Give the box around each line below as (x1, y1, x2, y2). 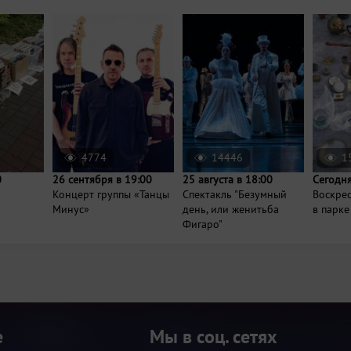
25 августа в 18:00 (183, 172, 273, 186)
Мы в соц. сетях (150, 324, 277, 349)
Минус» (52, 201, 89, 216)
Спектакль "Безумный (183, 186, 287, 201)
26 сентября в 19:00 (52, 172, 152, 186)
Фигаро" (183, 216, 223, 231)
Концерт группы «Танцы (52, 186, 169, 201)
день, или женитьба (183, 201, 279, 216)
